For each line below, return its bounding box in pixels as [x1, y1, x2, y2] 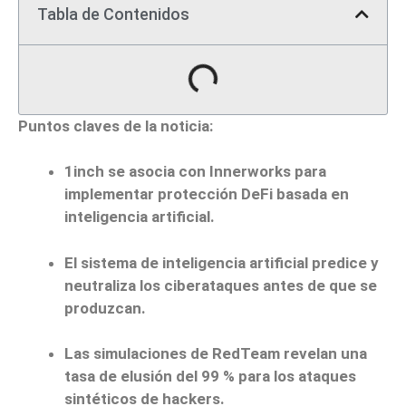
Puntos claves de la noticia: [18, 116, 213, 135]
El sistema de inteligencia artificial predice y [64, 253, 379, 272]
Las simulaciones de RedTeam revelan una [64, 344, 367, 363]
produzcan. [64, 298, 146, 317]
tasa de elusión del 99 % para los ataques [64, 367, 356, 386]
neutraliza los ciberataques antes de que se [64, 275, 377, 295]
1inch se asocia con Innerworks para [64, 162, 326, 181]
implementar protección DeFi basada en [64, 185, 349, 204]
